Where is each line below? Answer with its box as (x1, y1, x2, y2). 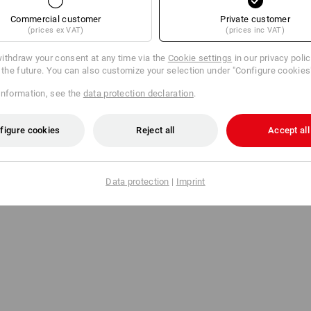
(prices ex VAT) (28, 26, 84, 35)
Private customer (220, 14, 291, 24)
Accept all (267, 125, 310, 135)
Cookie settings (167, 53, 233, 63)
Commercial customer (10, 14, 101, 24)
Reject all (136, 125, 175, 135)
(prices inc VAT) (226, 26, 285, 35)
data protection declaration (83, 88, 194, 99)
